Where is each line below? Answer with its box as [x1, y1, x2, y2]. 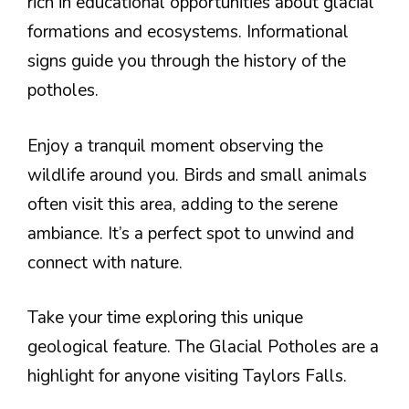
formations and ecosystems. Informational [27, 20, 349, 44]
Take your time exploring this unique [27, 306, 303, 330]
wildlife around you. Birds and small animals [27, 163, 367, 187]
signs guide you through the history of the [27, 49, 346, 73]
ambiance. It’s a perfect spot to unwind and [27, 221, 354, 246]
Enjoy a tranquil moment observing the [27, 133, 323, 158]
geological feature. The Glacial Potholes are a [27, 335, 379, 359]
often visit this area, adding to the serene [27, 192, 338, 216]
